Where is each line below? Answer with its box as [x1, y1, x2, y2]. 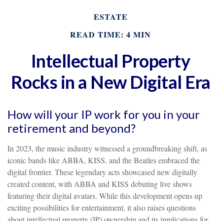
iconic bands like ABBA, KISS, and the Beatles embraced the [7, 155, 200, 165]
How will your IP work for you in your [7, 107, 200, 121]
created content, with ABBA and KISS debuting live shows [7, 179, 192, 189]
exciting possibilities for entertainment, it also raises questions [7, 202, 196, 213]
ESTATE [93, 11, 128, 22]
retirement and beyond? [7, 121, 136, 135]
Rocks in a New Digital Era [10, 71, 211, 93]
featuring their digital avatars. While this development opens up [7, 190, 202, 201]
